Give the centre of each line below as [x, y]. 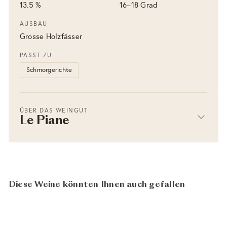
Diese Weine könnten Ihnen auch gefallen [97, 185]
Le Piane [45, 121]
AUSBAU [34, 24]
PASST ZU [36, 55]
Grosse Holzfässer [51, 36]
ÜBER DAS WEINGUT [54, 110]
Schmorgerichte [49, 70]
